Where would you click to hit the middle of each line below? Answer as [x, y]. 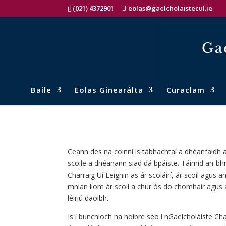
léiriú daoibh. [88, 198]
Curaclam [185, 90]
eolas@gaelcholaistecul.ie [171, 8]
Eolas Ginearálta [109, 90]
